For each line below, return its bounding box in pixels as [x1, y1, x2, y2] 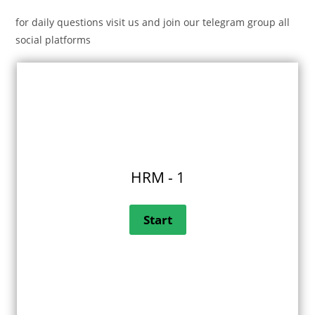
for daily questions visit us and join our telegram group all [15, 15, 290, 30]
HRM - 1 [130, 167, 185, 188]
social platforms [15, 33, 91, 47]
